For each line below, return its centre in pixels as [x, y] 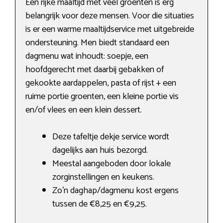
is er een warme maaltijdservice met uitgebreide [110, 29]
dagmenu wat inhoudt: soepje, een [87, 56]
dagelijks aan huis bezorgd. [100, 150]
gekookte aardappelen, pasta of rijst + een [101, 83]
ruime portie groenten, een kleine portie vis [102, 96]
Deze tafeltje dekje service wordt [111, 137]
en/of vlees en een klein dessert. [84, 110]
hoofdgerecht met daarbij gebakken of [95, 69]
